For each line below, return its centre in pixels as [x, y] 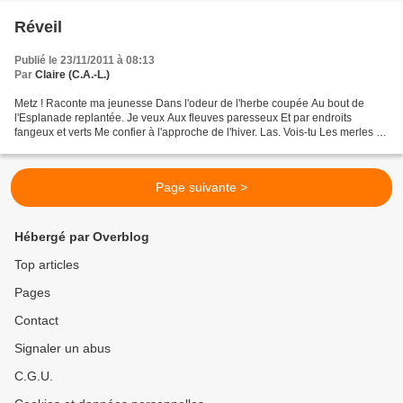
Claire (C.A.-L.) [72, 74]
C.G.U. [34, 376]
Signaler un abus [63, 348]
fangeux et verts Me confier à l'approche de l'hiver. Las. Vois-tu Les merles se [201, 132]
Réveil [38, 27]
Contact [36, 320]
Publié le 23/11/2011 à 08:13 [85, 60]
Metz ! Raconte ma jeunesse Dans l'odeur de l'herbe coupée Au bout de [189, 103]
